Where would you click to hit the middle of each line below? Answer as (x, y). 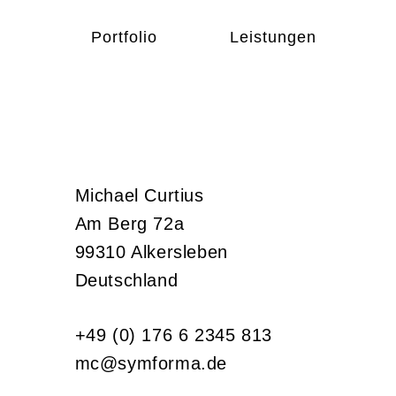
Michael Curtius (139, 195)
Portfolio (124, 37)
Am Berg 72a (129, 223)
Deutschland (126, 280)
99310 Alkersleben (151, 251)
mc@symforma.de (151, 363)
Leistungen (273, 37)
